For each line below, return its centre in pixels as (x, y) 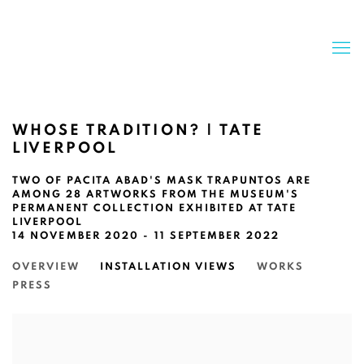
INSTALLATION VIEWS (168, 267)
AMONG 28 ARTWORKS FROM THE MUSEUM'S (156, 195)
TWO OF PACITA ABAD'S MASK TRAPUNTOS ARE (162, 181)
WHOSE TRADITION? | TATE (138, 130)
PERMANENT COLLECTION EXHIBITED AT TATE (154, 208)
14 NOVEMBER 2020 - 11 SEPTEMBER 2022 (146, 236)
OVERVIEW (46, 267)
